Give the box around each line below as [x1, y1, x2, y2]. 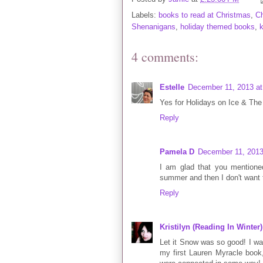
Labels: [131, 10, 159, 19]
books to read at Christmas [159, 10, 251, 19]
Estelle [160, 82, 184, 92]
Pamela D [160, 147, 194, 156]
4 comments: [131, 48, 198, 65]
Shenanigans [131, 22, 176, 31]
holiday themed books [180, 22, 255, 31]
